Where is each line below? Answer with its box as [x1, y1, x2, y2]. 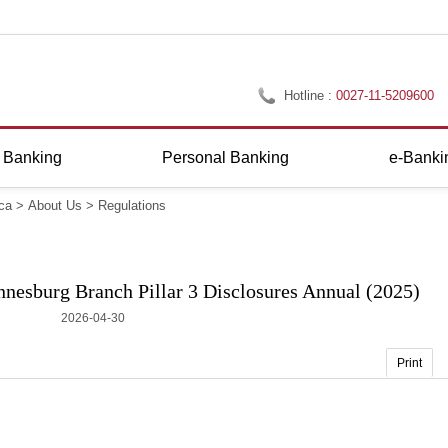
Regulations [98, 198, 166, 213]
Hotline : [284, 88, 337, 103]
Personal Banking [162, 149, 289, 166]
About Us [28, 198, 82, 213]
